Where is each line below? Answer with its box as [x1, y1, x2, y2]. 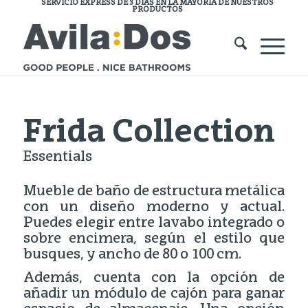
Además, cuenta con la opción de [23, 272, 285, 286]
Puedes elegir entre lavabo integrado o [23, 217, 285, 231]
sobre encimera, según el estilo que [23, 232, 285, 247]
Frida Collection [23, 118, 275, 149]
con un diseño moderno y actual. [23, 201, 285, 215]
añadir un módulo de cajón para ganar [23, 287, 285, 302]
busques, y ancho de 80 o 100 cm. [23, 248, 241, 263]
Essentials [23, 151, 92, 165]
